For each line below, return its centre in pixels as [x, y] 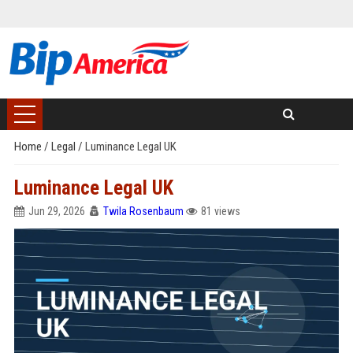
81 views [220, 211]
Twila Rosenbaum [143, 211]
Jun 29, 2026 [56, 211]
